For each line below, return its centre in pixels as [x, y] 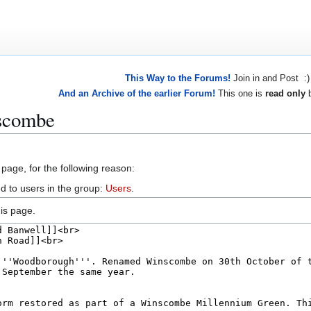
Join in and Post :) [270, 78]
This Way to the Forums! [177, 78]
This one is [240, 93]
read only [285, 93]
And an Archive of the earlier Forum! [137, 93]
